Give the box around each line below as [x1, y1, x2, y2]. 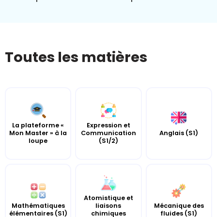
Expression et [86, 121, 130, 129]
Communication [80, 128, 136, 137]
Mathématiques [11, 201, 65, 210]
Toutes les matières [5, 47, 147, 67]
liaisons [95, 201, 122, 210]
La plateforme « [12, 121, 64, 129]
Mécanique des [154, 201, 204, 210]
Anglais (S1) [159, 128, 199, 137]
